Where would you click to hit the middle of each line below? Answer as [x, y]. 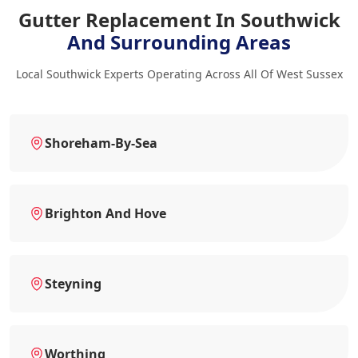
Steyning [73, 283]
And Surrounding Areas [179, 42]
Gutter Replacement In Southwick [179, 19]
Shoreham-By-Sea [101, 143]
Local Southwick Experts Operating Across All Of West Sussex [179, 74]
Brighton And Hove [105, 213]
